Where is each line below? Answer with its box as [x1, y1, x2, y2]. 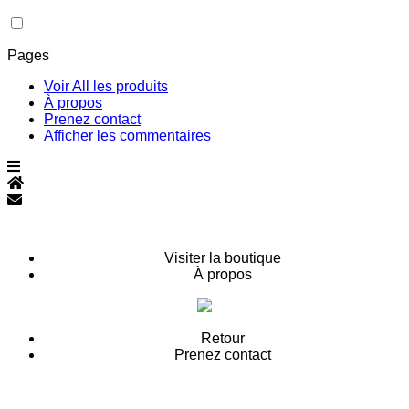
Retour [201, 330, 245, 346]
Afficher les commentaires [44, 128, 211, 143]
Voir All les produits [44, 79, 168, 94]
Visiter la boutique [164, 250, 281, 266]
